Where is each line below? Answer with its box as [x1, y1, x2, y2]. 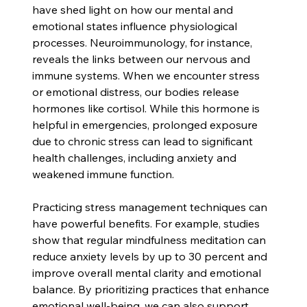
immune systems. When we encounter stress [32, 68, 263, 82]
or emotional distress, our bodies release [32, 84, 243, 99]
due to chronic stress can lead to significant [32, 134, 256, 148]
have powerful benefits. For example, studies [32, 216, 263, 230]
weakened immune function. [32, 167, 175, 181]
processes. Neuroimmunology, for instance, [32, 35, 256, 49]
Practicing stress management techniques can [32, 199, 271, 214]
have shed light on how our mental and [32, 2, 236, 16]
